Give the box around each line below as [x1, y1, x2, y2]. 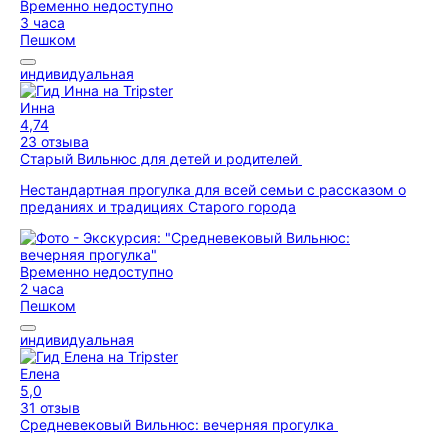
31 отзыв [20, 399, 80, 416]
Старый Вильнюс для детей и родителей [20, 150, 302, 167]
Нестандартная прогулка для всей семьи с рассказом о [20, 181, 406, 198]
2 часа [20, 280, 64, 297]
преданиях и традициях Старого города [20, 198, 296, 215]
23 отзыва [20, 133, 89, 150]
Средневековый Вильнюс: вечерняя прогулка [20, 416, 338, 433]
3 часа [20, 14, 65, 31]
